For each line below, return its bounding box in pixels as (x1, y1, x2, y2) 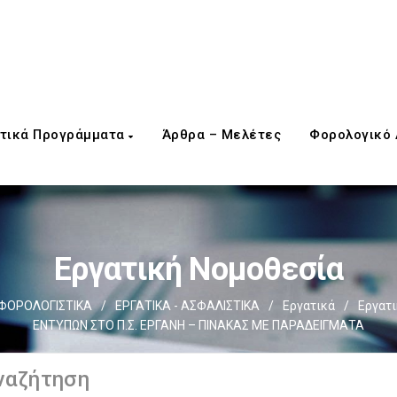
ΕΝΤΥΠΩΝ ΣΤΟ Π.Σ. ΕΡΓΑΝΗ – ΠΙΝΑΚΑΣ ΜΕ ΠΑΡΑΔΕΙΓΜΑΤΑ (33, 318, 364, 332)
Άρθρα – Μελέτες (161, 127, 281, 143)
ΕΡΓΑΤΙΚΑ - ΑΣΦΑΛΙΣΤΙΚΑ (114, 299, 260, 313)
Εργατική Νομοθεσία (53, 251, 344, 288)
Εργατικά (282, 299, 335, 313)
